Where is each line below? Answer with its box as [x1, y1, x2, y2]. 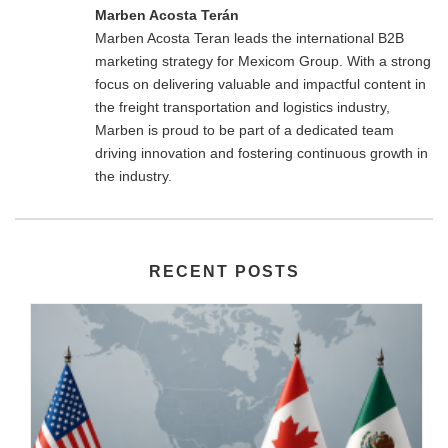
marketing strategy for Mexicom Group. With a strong [95, 53, 431, 70]
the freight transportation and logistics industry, [95, 99, 390, 116]
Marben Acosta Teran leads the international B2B [95, 30, 404, 47]
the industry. [95, 168, 172, 185]
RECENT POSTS [148, 263, 300, 281]
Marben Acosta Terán [95, 7, 239, 24]
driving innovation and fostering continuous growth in [95, 145, 428, 162]
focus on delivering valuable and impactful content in [95, 76, 426, 93]
